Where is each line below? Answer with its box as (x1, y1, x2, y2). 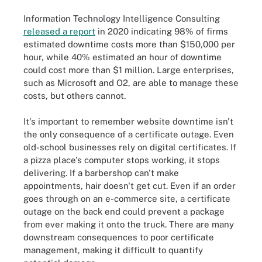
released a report (23, 26, 95, 36)
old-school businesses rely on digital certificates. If (23, 142, 236, 152)
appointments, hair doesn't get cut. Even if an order (23, 181, 236, 191)
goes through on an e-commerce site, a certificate (23, 194, 230, 204)
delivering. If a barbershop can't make (23, 168, 179, 178)
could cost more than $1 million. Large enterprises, (23, 64, 234, 75)
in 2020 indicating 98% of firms (95, 26, 228, 36)
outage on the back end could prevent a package (23, 206, 225, 216)
